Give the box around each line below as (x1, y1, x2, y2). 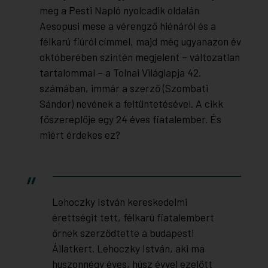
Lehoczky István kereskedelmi (51, 195, 187, 209)
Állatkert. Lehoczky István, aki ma (51, 242, 205, 255)
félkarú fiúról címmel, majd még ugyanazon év (39, 35, 241, 48)
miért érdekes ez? (39, 128, 120, 142)
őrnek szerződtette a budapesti (51, 226, 194, 240)
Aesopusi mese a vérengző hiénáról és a (39, 19, 216, 33)
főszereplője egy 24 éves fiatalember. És (39, 112, 221, 126)
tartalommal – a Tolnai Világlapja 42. (39, 66, 201, 80)
